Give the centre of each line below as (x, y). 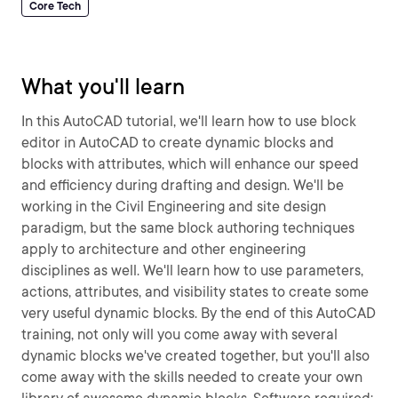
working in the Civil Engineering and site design (174, 207)
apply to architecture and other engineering (163, 249)
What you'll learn (103, 87)
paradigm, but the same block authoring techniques (188, 228)
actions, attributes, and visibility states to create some (195, 292)
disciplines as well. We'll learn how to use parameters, (192, 271)
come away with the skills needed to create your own (192, 377)
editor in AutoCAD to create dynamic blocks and (178, 143)
